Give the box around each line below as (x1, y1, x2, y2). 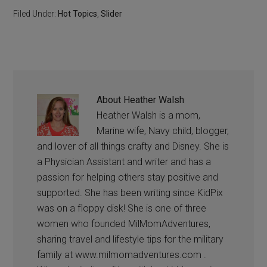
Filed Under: (13, 8, 58, 18)
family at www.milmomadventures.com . (37, 249, 207, 260)
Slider (101, 8, 123, 18)
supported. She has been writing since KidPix (37, 187, 223, 198)
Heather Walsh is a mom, (97, 109, 201, 121)
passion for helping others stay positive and (37, 171, 219, 183)
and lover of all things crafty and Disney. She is (37, 140, 229, 152)
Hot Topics (58, 8, 98, 18)
